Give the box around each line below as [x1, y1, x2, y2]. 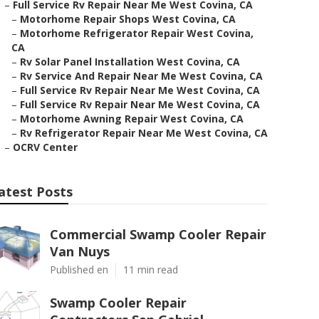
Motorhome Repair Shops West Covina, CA [20, 12, 236, 26]
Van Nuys [50, 243, 110, 260]
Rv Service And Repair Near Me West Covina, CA [20, 69, 263, 83]
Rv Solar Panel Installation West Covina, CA [20, 55, 240, 68]
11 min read [123, 263, 178, 276]
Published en [50, 263, 108, 276]
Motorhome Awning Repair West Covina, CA [20, 112, 244, 125]
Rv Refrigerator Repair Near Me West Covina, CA [20, 126, 268, 140]
